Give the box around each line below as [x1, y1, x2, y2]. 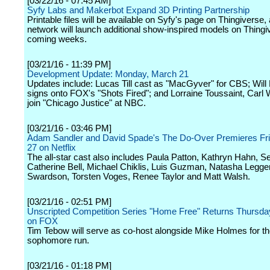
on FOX [27, 216, 58, 226]
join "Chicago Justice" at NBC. [27, 98, 146, 108]
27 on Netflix [27, 143, 76, 152]
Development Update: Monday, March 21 [27, 69, 189, 79]
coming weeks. [27, 34, 87, 44]
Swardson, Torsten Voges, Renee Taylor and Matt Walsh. [27, 172, 250, 181]
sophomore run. [27, 236, 89, 245]
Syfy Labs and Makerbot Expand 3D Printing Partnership [27, 5, 250, 15]
